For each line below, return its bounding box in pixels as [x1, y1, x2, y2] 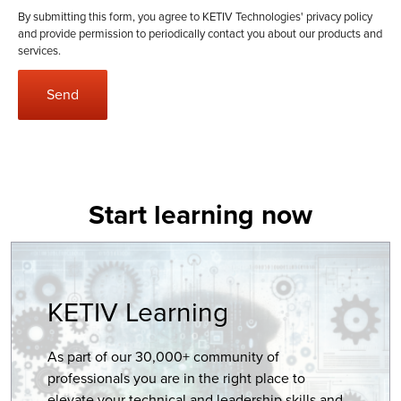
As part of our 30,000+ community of [47, 346, 279, 368]
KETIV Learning [47, 293, 228, 333]
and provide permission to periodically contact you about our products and [18, 25, 382, 43]
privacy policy [306, 8, 372, 26]
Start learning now [89, 195, 312, 235]
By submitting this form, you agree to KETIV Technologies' [18, 8, 306, 26]
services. [18, 42, 61, 60]
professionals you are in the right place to [47, 368, 305, 389]
